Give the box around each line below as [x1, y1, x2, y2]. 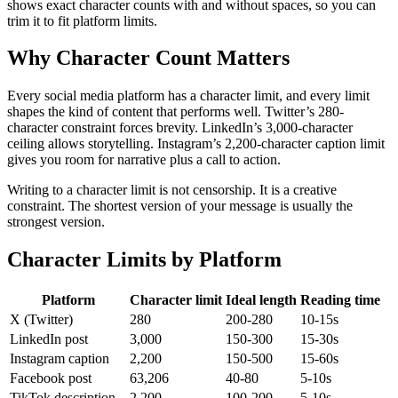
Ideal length [226, 292, 297, 308]
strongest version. [7, 214, 105, 230]
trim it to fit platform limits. [7, 12, 157, 28]
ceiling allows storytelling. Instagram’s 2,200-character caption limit [7, 136, 385, 152]
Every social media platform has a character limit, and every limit [7, 88, 370, 104]
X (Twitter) [10, 312, 73, 328]
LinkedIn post [10, 331, 88, 347]
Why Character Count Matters [7, 46, 290, 70]
